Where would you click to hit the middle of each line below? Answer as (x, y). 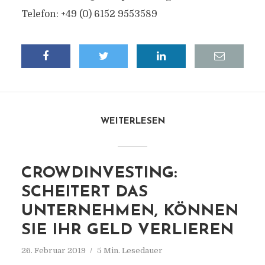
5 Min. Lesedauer (130, 251)
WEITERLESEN (132, 122)
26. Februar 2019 (53, 251)
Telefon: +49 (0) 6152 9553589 (89, 14)
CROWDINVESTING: (99, 174)
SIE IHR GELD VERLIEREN (127, 230)
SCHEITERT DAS (84, 193)
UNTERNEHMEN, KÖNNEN (130, 211)
